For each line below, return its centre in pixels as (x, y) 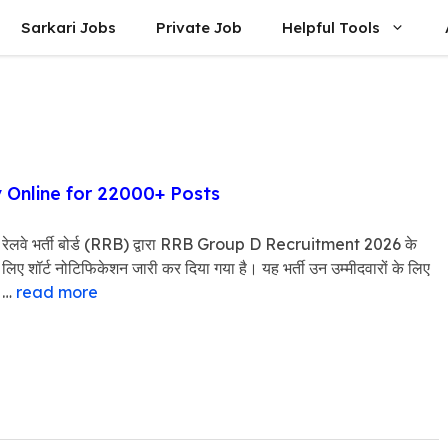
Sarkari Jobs (68, 27)
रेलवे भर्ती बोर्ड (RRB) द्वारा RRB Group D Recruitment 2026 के (209, 244)
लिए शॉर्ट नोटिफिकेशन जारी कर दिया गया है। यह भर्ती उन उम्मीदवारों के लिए (216, 268)
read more (57, 292)
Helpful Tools (331, 27)
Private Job (199, 27)
